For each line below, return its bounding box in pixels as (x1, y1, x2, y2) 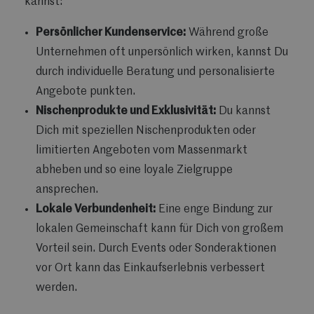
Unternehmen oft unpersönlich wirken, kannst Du (36, 46, 288, 58)
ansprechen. (36, 184, 98, 196)
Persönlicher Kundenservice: (36, 27, 186, 39)
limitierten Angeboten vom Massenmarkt (36, 144, 247, 156)
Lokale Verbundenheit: (36, 203, 156, 215)
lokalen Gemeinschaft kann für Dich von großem (36, 223, 283, 235)
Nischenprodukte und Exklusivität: (36, 105, 216, 117)
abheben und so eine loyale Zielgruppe (36, 164, 233, 176)
